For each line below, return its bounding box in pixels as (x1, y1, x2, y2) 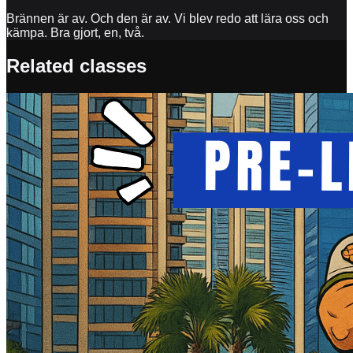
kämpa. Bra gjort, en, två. (6, 25, 144, 39)
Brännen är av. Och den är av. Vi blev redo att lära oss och (6, 11, 329, 25)
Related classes (6, 55, 147, 77)
